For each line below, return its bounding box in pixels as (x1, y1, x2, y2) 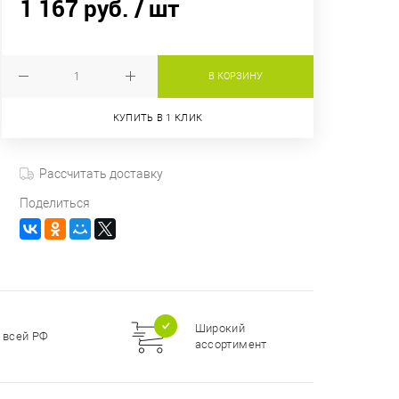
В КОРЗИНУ (208, 69, 263, 82)
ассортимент (194, 338, 267, 352)
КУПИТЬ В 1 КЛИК (112, 111, 203, 124)
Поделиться (20, 196, 90, 211)
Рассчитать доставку (39, 167, 163, 182)
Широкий (194, 322, 246, 336)
